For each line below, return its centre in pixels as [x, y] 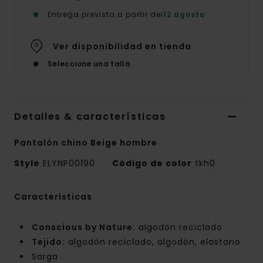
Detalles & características [90, 117]
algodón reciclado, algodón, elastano [153, 242]
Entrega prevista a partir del [105, 15]
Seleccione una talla [89, 64]
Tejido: [48, 242]
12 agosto [184, 15]
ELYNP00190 [69, 163]
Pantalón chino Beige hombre [86, 143]
